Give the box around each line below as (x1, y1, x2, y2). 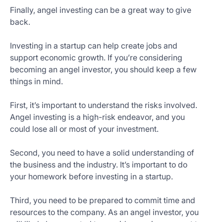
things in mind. (10, 76, 63, 86)
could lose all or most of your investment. (10, 124, 159, 134)
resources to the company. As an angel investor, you (10, 207, 199, 217)
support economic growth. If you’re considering (10, 53, 182, 62)
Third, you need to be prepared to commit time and (10, 195, 195, 205)
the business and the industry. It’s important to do (10, 160, 187, 169)
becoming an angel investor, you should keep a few (10, 64, 197, 74)
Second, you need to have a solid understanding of (10, 148, 194, 158)
